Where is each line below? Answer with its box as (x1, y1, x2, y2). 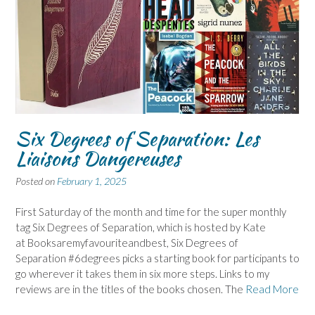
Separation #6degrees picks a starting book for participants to (15, 252, 300, 265)
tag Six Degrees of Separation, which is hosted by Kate (15, 221, 266, 234)
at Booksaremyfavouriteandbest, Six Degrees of (15, 236, 238, 250)
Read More (245, 283, 299, 296)
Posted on (15, 174, 57, 187)
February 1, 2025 (57, 174, 127, 187)
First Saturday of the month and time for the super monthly (15, 205, 286, 219)
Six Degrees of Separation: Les (15, 124, 259, 153)
